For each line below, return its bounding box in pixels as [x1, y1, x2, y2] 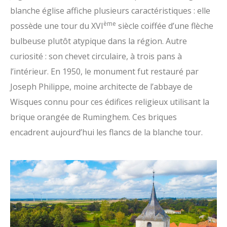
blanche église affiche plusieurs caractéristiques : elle [10, 5, 210, 16]
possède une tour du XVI [10, 20, 103, 31]
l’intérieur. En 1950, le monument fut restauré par [10, 66, 199, 77]
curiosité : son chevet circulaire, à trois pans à [10, 51, 182, 62]
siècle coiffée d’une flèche [116, 20, 213, 31]
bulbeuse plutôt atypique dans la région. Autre [10, 35, 187, 47]
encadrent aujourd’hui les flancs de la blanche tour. [10, 127, 203, 138]
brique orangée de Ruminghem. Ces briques [10, 111, 177, 123]
